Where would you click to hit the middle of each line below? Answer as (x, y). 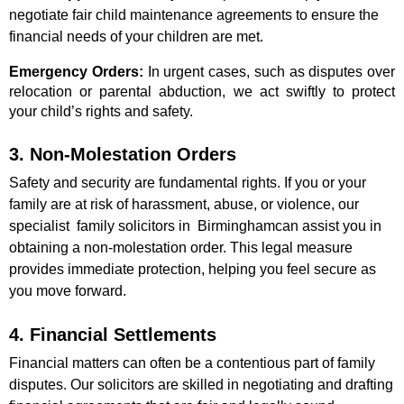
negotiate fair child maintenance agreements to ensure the (194, 15)
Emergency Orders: (76, 72)
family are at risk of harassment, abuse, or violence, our (184, 204)
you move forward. (68, 291)
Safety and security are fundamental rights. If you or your (188, 183)
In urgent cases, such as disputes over (269, 72)
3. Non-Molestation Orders (123, 154)
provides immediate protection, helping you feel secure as (193, 269)
